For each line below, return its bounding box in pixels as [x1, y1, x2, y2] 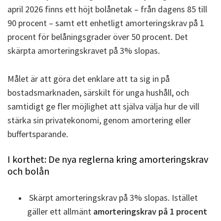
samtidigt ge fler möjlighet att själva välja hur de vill [7, 100, 199, 112]
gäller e [27, 206, 54, 218]
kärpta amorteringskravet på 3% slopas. [11, 44, 160, 56]
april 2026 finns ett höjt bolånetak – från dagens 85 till [7, 3, 207, 15]
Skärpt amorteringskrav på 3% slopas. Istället [29, 192, 198, 204]
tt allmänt [54, 206, 93, 218]
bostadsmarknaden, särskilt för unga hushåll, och [7, 86, 189, 98]
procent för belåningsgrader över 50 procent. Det [7, 31, 188, 42]
